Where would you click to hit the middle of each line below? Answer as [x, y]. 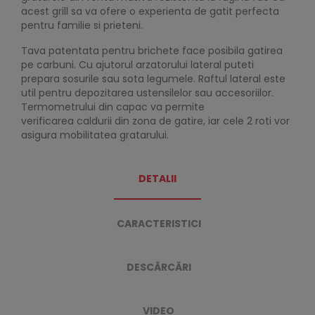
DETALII [157, 179]
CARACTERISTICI [159, 224]
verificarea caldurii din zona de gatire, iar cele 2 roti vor [155, 121]
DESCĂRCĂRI [159, 268]
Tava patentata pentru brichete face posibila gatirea [152, 51]
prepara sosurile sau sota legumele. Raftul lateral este [153, 79]
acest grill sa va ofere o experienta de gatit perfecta [150, 12]
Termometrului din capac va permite [113, 107]
